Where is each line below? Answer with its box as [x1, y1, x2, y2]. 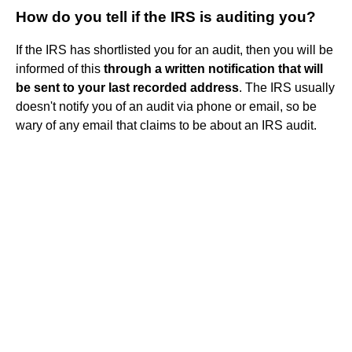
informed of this [16, 61, 104, 75]
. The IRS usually [239, 80, 335, 94]
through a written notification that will [104, 61, 323, 75]
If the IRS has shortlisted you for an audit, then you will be [16, 42, 333, 57]
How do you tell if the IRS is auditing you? [16, 8, 316, 25]
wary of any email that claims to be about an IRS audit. [16, 118, 317, 132]
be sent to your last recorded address [16, 80, 239, 94]
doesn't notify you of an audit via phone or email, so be [16, 99, 317, 113]
